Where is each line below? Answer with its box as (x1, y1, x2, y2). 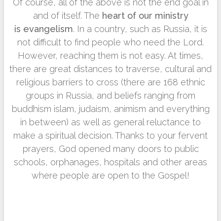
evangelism (23, 24, 73, 34)
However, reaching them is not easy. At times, (18, 50, 203, 61)
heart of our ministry (102, 10, 188, 21)
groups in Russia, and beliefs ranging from (26, 90, 195, 101)
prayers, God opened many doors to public (22, 144, 199, 154)
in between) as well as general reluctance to (20, 117, 201, 127)
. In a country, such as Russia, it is (73, 24, 207, 34)
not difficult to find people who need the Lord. (17, 37, 204, 47)
